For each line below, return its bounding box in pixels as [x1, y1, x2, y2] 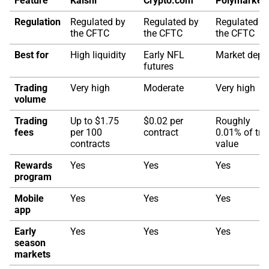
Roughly [216, 115, 250, 127]
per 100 [70, 127, 102, 138]
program [14, 171, 52, 183]
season [14, 237, 46, 249]
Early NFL [144, 49, 184, 61]
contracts [70, 138, 110, 150]
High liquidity [70, 49, 126, 61]
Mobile [14, 193, 44, 204]
